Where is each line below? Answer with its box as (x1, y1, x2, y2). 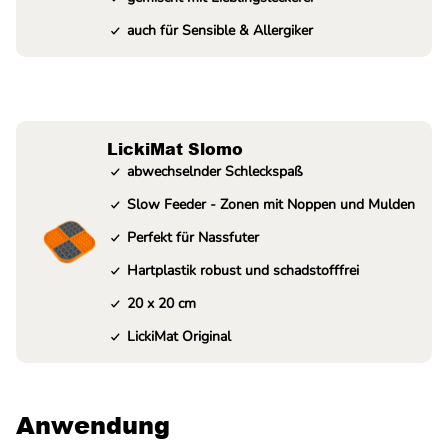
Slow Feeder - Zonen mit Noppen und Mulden (127, 195, 415, 214)
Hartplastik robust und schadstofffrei (127, 261, 359, 280)
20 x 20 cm (127, 294, 196, 313)
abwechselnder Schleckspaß (127, 162, 303, 181)
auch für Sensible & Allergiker (127, 21, 313, 40)
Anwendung (16, 408, 170, 442)
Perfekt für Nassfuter (127, 228, 259, 247)
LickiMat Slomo (107, 138, 243, 160)
